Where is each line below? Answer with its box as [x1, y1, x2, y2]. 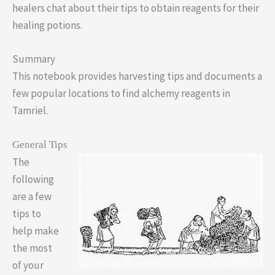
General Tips [12, 139, 68, 151]
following [12, 172, 54, 187]
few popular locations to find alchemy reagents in [12, 87, 230, 101]
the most [12, 241, 52, 255]
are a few [12, 190, 52, 204]
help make [12, 224, 59, 238]
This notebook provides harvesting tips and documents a [12, 69, 262, 83]
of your [12, 258, 44, 273]
